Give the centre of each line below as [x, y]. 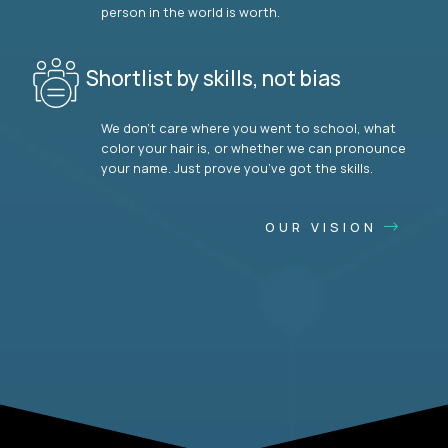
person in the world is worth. [190, 12]
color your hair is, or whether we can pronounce [253, 148]
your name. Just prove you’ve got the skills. [237, 168]
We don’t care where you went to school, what [248, 128]
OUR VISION [324, 227]
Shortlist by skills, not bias [213, 77]
